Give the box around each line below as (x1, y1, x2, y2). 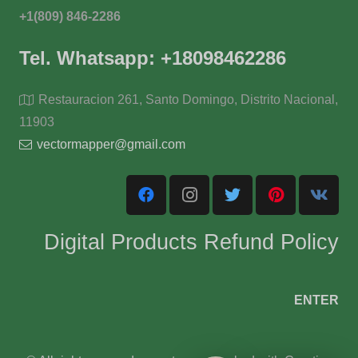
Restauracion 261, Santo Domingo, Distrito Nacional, (38, 92, 339, 106)
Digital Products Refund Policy (44, 229, 339, 255)
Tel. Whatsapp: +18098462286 (19, 46, 286, 69)
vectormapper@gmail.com (37, 137, 186, 151)
